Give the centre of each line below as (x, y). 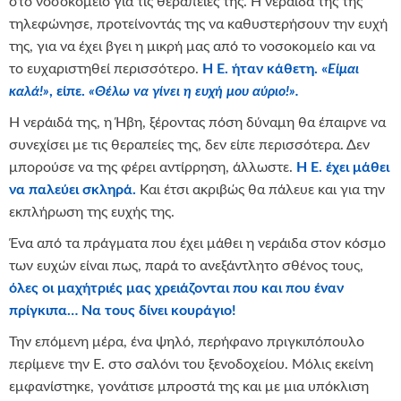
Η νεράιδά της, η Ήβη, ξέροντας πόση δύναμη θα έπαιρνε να (197, 122)
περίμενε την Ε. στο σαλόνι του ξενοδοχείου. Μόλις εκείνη (191, 364)
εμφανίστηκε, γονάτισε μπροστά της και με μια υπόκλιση (189, 386)
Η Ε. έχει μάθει (343, 167)
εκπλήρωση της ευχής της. (92, 212)
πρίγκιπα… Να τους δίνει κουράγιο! (123, 310)
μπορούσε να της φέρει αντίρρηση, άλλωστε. (151, 167)
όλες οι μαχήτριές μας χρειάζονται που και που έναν (176, 288)
